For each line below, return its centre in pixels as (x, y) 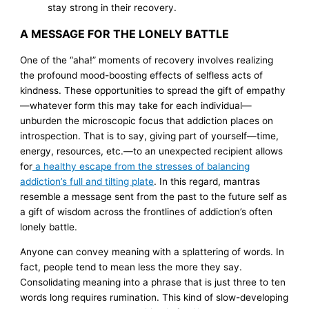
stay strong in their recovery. (112, 8)
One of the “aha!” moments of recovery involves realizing (147, 60)
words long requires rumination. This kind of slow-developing (154, 297)
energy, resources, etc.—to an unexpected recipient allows (152, 151)
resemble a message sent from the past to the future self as (154, 197)
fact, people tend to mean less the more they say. (131, 267)
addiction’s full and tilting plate (87, 182)
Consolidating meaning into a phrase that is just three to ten (153, 282)
